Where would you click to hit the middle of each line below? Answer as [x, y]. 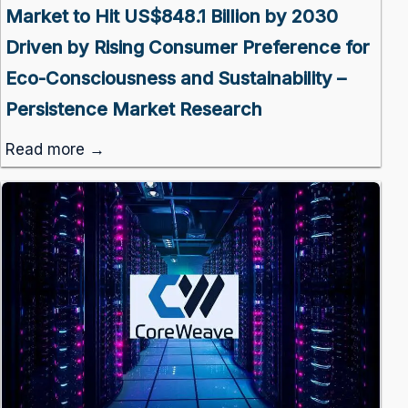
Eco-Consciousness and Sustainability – [175, 78]
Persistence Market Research [133, 109]
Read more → [55, 149]
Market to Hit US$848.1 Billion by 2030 [171, 16]
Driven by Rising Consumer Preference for [187, 47]
